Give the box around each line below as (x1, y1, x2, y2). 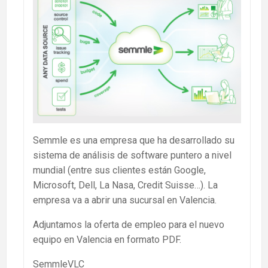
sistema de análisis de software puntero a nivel (33, 149, 232, 161)
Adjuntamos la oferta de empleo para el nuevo (33, 218, 224, 230)
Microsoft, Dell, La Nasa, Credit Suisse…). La (33, 179, 218, 191)
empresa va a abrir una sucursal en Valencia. (33, 194, 217, 206)
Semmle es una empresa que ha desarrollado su (33, 134, 234, 146)
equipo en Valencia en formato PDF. (33, 233, 181, 245)
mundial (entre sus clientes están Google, (33, 164, 206, 176)
